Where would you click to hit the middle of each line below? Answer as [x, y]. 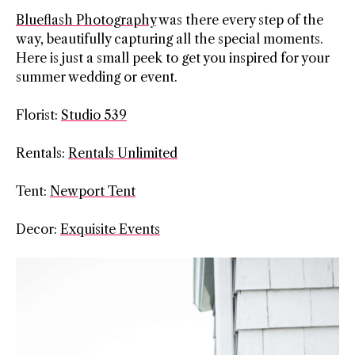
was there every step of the [240, 20]
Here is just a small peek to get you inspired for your [173, 58]
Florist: [38, 115]
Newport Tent [93, 191]
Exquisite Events [110, 229]
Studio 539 [94, 115]
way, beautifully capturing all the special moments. [170, 39]
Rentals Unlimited [123, 153]
